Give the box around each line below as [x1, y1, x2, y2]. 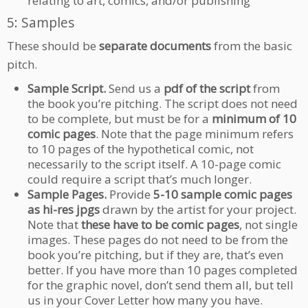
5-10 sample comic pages [153, 186, 292, 202]
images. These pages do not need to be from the [27, 231, 288, 247]
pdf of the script [164, 80, 250, 96]
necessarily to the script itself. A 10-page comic [27, 155, 281, 172]
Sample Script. [27, 80, 106, 96]
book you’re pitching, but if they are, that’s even [27, 246, 283, 263]
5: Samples [7, 12, 74, 32]
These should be [7, 37, 99, 54]
